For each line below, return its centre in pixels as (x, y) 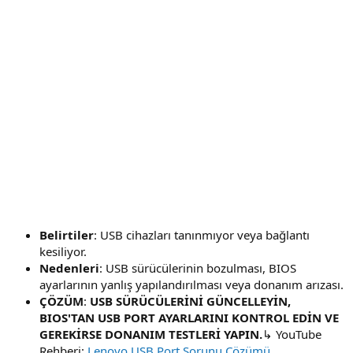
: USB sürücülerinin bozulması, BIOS (198, 268)
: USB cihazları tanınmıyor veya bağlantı (202, 234)
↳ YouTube (292, 334)
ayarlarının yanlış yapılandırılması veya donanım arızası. (191, 284)
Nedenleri (69, 268)
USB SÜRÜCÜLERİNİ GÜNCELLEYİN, (190, 301)
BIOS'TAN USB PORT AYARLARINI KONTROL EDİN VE (189, 317)
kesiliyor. (63, 251)
